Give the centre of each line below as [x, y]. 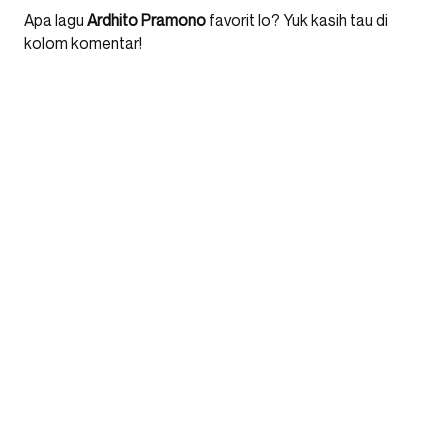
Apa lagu [54, 19]
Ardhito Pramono [145, 19]
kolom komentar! [83, 42]
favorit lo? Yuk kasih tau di [297, 19]
